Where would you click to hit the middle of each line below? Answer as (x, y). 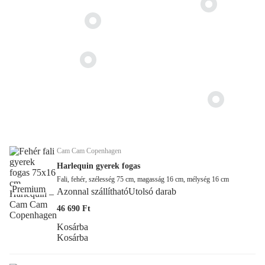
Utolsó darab (152, 191)
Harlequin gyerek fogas (98, 166)
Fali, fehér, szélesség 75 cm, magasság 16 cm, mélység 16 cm (143, 179)
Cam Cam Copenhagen (89, 151)
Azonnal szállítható (93, 191)
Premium (28, 189)
